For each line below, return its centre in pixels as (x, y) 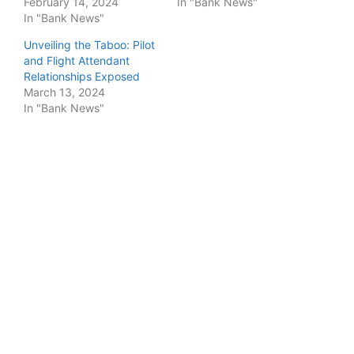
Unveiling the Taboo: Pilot (89, 45)
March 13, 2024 (64, 92)
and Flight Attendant (77, 60)
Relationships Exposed (82, 76)
